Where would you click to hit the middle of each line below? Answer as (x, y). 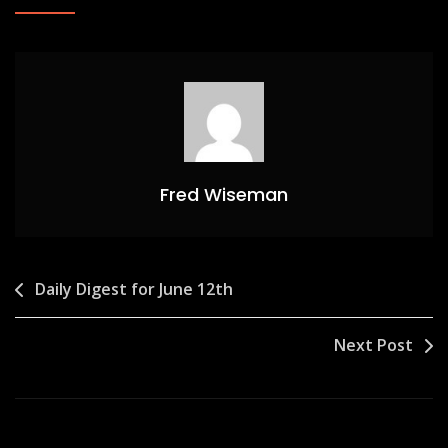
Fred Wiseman (224, 195)
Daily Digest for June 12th (134, 289)
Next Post (373, 345)
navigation (74, 321)
